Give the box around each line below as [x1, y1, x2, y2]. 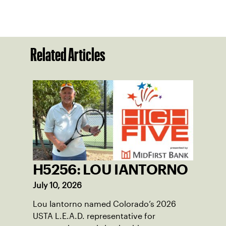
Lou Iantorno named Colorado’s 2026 [33, 200, 176, 209]
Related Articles [30, 48, 105, 62]
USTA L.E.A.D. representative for [33, 212, 155, 221]
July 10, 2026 [33, 181, 82, 190]
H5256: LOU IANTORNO [33, 164, 188, 175]
